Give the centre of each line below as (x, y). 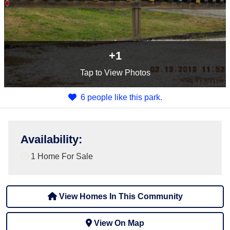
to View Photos (122, 73)
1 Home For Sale (61, 156)
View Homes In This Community (120, 196)
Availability (50, 139)
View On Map (119, 223)
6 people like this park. (121, 97)
